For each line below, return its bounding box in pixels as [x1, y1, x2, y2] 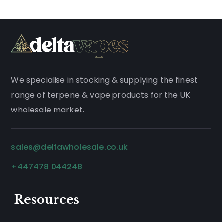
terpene [47, 89, 80, 101]
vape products [90, 89, 149, 101]
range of [11, 89, 47, 101]
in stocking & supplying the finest [65, 74, 198, 86]
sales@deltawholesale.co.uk [11, 141, 128, 153]
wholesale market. [11, 104, 85, 115]
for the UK [148, 89, 191, 101]
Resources [14, 192, 80, 207]
